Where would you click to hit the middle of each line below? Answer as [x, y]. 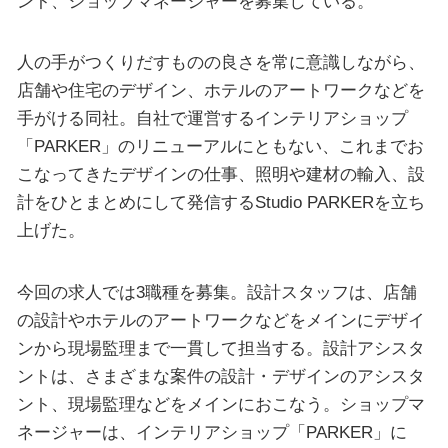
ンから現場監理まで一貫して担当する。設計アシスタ [220, 347]
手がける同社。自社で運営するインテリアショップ [212, 118]
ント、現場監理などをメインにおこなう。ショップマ [220, 403]
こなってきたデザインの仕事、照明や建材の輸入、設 [220, 174]
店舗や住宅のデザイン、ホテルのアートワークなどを [220, 90]
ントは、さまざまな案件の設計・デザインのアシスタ [220, 375]
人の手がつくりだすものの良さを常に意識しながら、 [220, 62]
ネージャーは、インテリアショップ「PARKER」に [211, 431]
